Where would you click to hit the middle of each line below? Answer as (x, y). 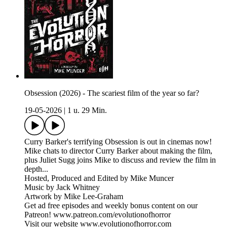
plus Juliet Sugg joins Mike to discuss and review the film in (120, 160)
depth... (36, 169)
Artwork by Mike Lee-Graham (74, 197)
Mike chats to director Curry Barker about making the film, (118, 151)
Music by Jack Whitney (63, 187)
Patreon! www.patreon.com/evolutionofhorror (99, 215)
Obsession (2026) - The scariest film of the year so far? (112, 93)
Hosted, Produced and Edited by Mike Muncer (99, 178)
